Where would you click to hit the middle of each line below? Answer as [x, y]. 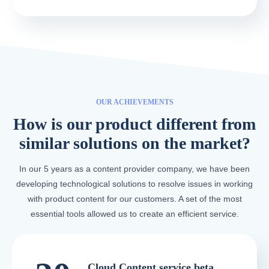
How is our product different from [134, 124]
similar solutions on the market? [134, 144]
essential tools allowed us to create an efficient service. [134, 214]
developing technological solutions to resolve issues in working [134, 184]
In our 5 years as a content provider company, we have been [134, 169]
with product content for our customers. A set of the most [134, 199]
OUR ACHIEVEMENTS [134, 102]
